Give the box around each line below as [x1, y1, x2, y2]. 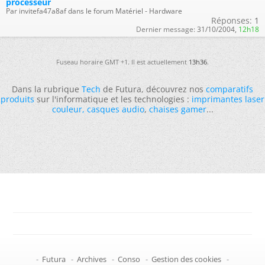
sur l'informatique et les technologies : [34, 93, 192, 105]
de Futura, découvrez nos [101, 83, 206, 95]
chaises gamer [148, 103, 206, 115]
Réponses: [211, 14, 252, 26]
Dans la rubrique [12, 83, 82, 95]
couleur [51, 103, 82, 115]
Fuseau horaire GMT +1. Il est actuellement [56, 57, 189, 66]
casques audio [86, 103, 144, 115]
